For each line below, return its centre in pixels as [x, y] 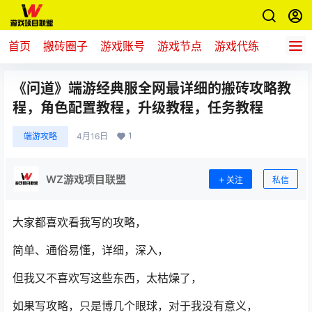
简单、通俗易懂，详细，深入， [91, 250]
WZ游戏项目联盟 [86, 179]
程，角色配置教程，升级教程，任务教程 [138, 108]
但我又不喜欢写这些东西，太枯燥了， [107, 278]
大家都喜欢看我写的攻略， [79, 222]
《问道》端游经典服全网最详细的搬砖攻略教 [152, 88]
